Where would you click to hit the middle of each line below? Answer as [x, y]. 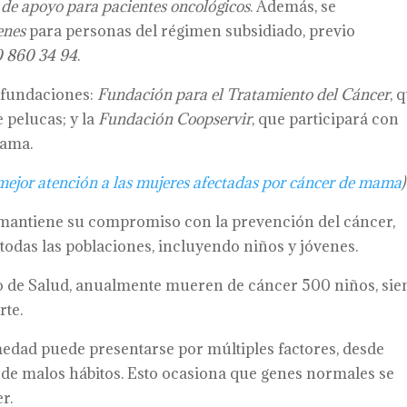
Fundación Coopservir [175, 119]
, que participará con [326, 119]
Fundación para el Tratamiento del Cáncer [244, 94]
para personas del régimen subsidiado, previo [191, 31]
